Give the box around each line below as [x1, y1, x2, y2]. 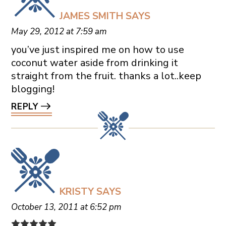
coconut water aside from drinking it [11, 55, 178, 70]
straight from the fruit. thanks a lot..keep [11, 69, 201, 83]
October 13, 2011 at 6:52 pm [11, 201, 122, 213]
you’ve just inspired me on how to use [11, 42, 184, 56]
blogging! [11, 82, 54, 96]
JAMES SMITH [59, 9, 123, 23]
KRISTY [59, 185, 94, 198]
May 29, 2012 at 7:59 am [11, 25, 107, 37]
